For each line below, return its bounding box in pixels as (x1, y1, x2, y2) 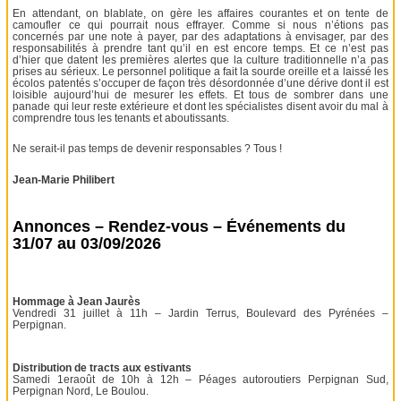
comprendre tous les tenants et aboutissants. (13, 111, 230, 124)
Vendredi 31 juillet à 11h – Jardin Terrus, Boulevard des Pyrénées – (13, 307, 388, 320)
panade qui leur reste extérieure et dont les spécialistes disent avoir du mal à (13, 99, 388, 113)
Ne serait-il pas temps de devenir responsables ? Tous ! (13, 142, 283, 156)
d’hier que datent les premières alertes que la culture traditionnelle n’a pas (13, 53, 388, 66)
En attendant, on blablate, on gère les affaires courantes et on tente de (13, 6, 388, 20)
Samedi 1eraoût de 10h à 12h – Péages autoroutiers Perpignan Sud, (13, 372, 388, 386)
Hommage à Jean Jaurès (13, 295, 141, 309)
